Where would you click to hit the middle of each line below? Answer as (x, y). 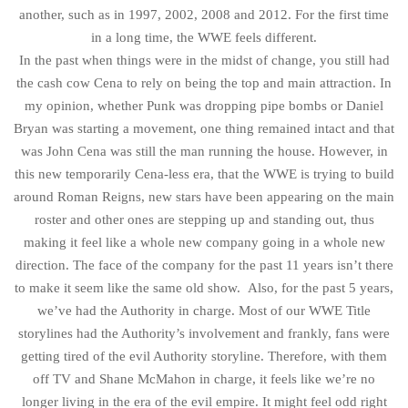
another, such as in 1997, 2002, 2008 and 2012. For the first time (204, 14)
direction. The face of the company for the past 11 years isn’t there (204, 265)
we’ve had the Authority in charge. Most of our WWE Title (204, 310)
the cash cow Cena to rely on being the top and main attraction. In (204, 82)
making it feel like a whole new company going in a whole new (204, 242)
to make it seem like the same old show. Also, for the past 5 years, (204, 287)
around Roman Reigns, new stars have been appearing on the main (204, 196)
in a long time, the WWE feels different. (204, 37)
